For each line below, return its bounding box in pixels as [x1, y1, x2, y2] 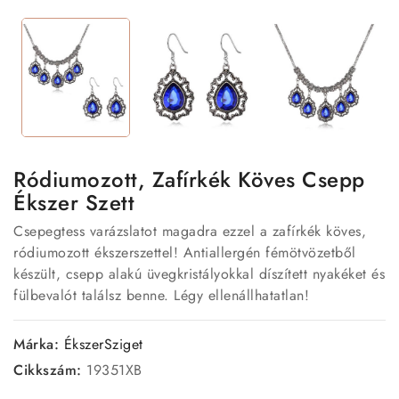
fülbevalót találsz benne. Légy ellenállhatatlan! [13, 284, 309, 305]
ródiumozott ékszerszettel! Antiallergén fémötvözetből [13, 241, 356, 263]
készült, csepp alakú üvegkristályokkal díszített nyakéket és [13, 263, 385, 284]
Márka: [13, 333, 59, 354]
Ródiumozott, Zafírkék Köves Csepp [13, 163, 365, 195]
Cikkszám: [13, 359, 82, 380]
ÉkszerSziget [63, 333, 143, 354]
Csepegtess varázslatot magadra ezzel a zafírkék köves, [13, 220, 366, 241]
